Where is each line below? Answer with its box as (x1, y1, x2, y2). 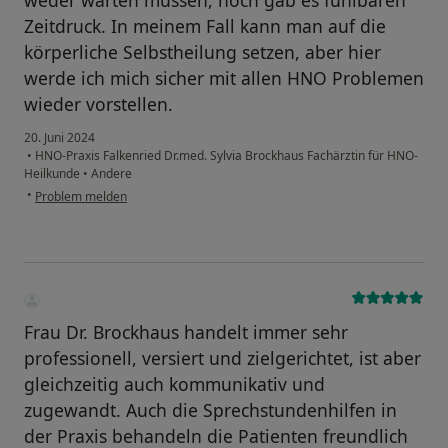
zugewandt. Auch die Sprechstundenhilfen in (24, 397, 397, 422)
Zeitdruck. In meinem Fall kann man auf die (24, 13, 386, 38)
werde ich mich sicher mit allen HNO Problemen (24, 65, 424, 90)
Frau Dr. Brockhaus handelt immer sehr (24, 319, 348, 344)
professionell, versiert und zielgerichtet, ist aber (24, 345, 421, 370)
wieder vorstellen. (24, 91, 173, 116)
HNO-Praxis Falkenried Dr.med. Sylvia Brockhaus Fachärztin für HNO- (32, 146, 418, 164)
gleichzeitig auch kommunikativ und (24, 371, 325, 396)
